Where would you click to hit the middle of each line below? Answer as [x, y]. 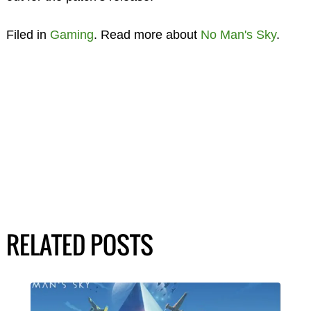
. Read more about [147, 34]
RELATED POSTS [79, 244]
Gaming [72, 34]
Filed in [28, 34]
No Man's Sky [238, 34]
